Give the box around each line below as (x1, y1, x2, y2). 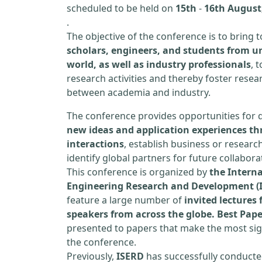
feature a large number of (67, 194, 184, 206)
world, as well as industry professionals (67, 58, 251, 71)
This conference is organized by (67, 166, 209, 178)
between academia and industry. (67, 86, 211, 99)
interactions (67, 137, 124, 150)
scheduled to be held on (67, 2, 175, 15)
